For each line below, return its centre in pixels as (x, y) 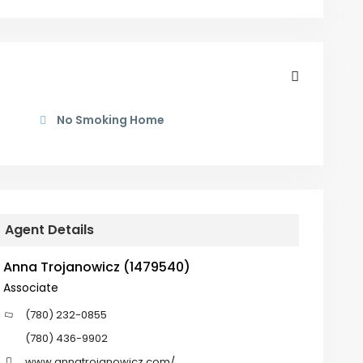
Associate (30, 288)
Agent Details (49, 230)
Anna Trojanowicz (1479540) (96, 267)
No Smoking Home (109, 120)
